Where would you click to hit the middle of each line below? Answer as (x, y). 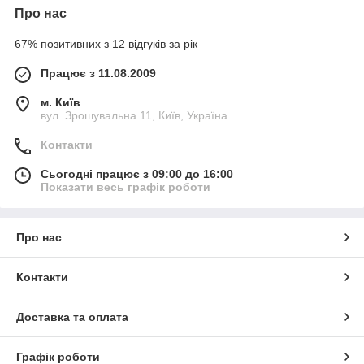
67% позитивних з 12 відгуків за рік (106, 44)
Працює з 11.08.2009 (98, 74)
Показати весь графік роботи (126, 187)
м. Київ (61, 103)
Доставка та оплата (72, 317)
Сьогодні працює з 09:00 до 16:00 (137, 174)
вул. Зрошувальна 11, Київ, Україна (134, 116)
